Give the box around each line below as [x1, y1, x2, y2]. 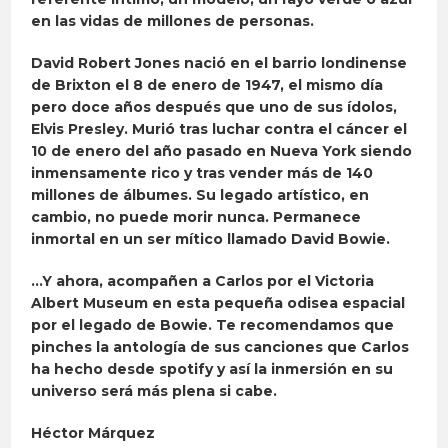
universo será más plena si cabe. [31, 382, 278, 401]
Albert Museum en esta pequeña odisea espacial [31, 294, 406, 313]
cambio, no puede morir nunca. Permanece [31, 208, 362, 227]
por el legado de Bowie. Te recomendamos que [31, 316, 395, 335]
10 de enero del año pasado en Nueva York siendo [31, 142, 413, 161]
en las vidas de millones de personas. [31, 12, 315, 31]
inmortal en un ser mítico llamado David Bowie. [31, 230, 391, 249]
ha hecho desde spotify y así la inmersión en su [31, 360, 394, 379]
